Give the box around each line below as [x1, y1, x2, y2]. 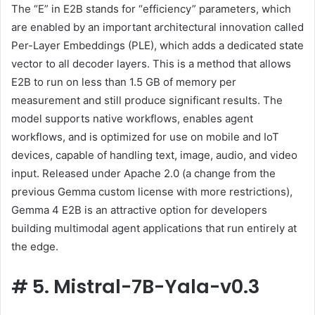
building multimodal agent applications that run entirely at [11, 221, 297, 236]
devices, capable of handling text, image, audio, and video [11, 148, 297, 162]
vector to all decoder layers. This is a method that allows [11, 57, 291, 71]
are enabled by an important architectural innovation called [11, 20, 304, 34]
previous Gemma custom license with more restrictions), [11, 185, 292, 199]
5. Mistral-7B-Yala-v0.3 [32, 274, 259, 300]
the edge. [11, 240, 58, 254]
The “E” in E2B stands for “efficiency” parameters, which [11, 2, 291, 16]
